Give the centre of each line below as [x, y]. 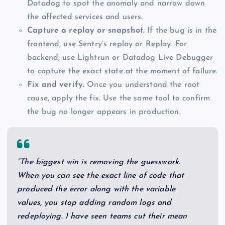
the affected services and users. [85, 17]
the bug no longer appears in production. [104, 112]
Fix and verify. [56, 85]
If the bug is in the [181, 30]
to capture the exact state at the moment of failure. [123, 71]
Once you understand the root [142, 85]
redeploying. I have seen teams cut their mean [102, 216]
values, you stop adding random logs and [94, 203]
